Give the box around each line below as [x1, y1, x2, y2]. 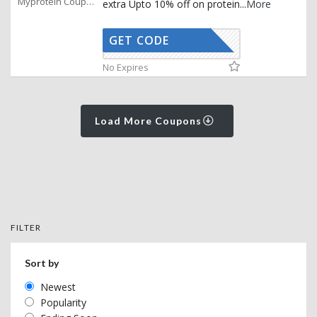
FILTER [11, 222, 42, 234]
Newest [40, 280, 76, 294]
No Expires [103, 61, 149, 74]
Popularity [40, 296, 86, 310]
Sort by [25, 257, 59, 270]
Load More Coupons [95, 115, 205, 127]
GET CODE [109, 33, 169, 49]
